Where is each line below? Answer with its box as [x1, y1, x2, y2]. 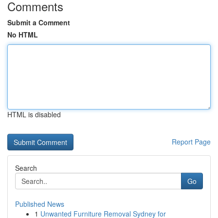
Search [15, 163, 37, 173]
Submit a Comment [7, 18, 70, 27]
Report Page [172, 137, 211, 146]
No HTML [7, 30, 38, 39]
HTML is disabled [7, 109, 61, 119]
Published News [15, 199, 64, 209]
